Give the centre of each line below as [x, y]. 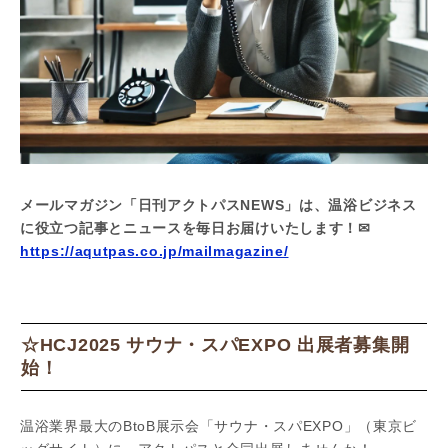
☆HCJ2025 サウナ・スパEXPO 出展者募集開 [215, 345]
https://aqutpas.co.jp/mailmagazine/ [154, 251]
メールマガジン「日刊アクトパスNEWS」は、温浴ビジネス [218, 205]
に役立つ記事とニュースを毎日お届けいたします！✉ [195, 228]
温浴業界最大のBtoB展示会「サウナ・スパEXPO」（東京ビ [218, 426]
